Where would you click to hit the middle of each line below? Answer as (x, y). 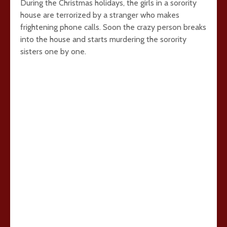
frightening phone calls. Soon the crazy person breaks (113, 27)
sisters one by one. (53, 51)
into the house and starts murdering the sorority (103, 39)
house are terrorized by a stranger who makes (100, 15)
